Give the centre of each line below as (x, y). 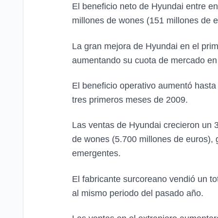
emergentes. (96, 154)
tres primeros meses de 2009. (130, 100)
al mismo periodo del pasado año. (138, 193)
